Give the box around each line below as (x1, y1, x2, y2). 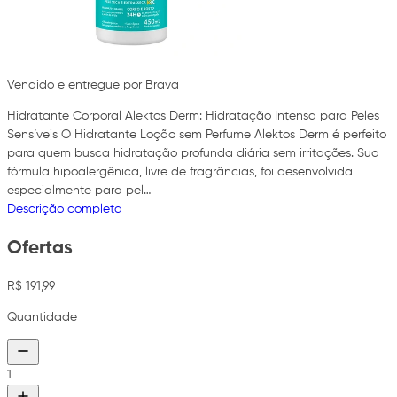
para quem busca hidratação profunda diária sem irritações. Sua (7, 147, 379, 160)
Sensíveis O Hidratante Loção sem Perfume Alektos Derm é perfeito (7, 128, 386, 142)
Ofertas (7, 238, 73, 258)
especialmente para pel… (7, 184, 152, 198)
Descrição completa (7, 203, 122, 216)
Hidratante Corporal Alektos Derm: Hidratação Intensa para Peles (7, 110, 379, 123)
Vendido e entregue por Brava (7, 79, 179, 92)
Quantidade (7, 311, 77, 324)
